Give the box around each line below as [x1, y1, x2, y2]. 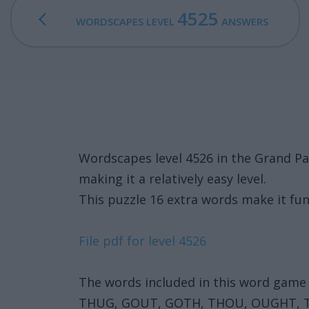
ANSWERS [219, 14, 269, 28]
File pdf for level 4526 [79, 232, 206, 249]
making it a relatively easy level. [79, 170, 266, 187]
